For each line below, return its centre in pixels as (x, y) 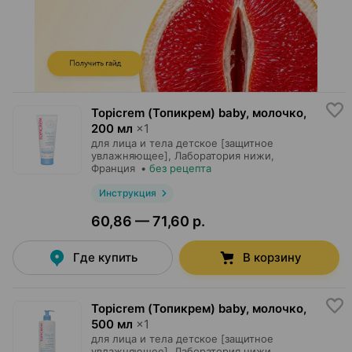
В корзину (272, 257)
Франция (113, 168)
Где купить (105, 257)
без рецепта (180, 168)
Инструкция (127, 193)
